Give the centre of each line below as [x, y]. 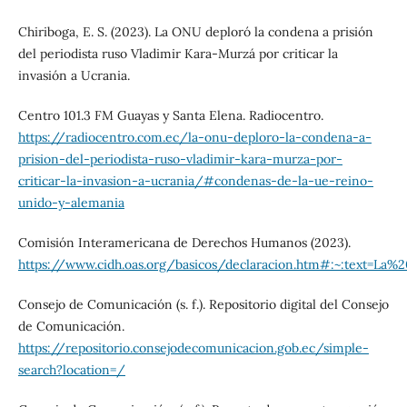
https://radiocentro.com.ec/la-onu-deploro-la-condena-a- [194, 137]
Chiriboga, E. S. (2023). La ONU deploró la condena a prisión [195, 31]
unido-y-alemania [71, 202]
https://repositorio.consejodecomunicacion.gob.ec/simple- [193, 347]
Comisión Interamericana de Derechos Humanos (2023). [184, 242]
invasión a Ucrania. [74, 75]
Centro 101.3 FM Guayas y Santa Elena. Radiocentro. [170, 115]
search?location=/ [71, 369]
